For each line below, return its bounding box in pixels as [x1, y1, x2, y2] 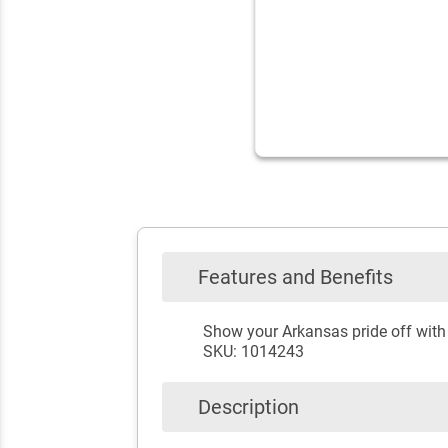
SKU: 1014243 [202, 342, 304, 361]
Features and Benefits [198, 264, 393, 289]
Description [198, 395, 299, 419]
